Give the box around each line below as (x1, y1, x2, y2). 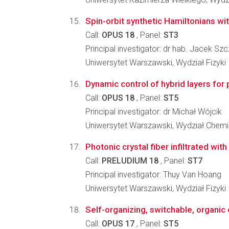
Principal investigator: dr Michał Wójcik (85, 107, 222, 117)
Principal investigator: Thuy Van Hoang (85, 170, 221, 179)
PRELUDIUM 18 (102, 156, 158, 166)
